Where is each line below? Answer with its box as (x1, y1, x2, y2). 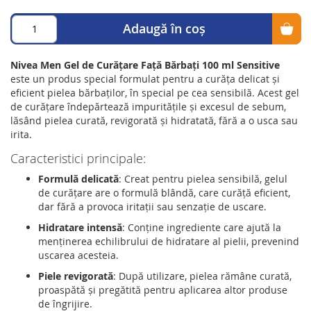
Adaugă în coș (123, 19, 205, 37)
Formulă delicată (38, 171, 119, 185)
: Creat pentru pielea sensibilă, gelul (119, 171, 287, 185)
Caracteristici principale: (10, 149, 146, 167)
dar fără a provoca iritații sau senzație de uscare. (38, 199, 267, 213)
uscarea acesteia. (38, 248, 119, 262)
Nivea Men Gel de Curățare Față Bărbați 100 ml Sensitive (10, 58, 280, 72)
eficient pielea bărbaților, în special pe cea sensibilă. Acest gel (10, 85, 299, 99)
